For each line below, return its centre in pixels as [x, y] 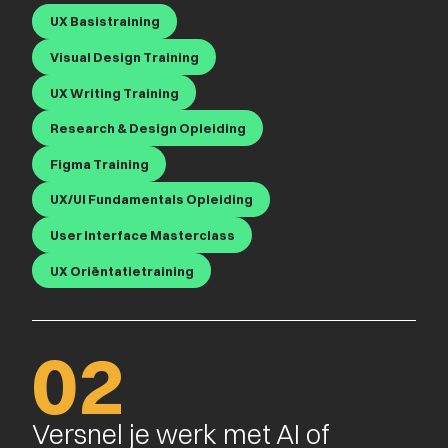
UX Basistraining [104, 21]
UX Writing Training [114, 92]
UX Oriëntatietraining [121, 270]
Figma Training [99, 163]
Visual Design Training [124, 56]
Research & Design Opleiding [147, 128]
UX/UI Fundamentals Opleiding [151, 199]
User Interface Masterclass [142, 234]
